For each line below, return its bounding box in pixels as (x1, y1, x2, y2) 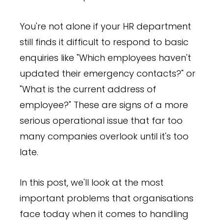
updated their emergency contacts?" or (20, 67, 195, 80)
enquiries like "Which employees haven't (20, 51, 191, 64)
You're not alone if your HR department (20, 20, 191, 32)
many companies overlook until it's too (20, 130, 189, 142)
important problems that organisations (20, 192, 193, 204)
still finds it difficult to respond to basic (20, 35, 189, 48)
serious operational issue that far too (20, 114, 183, 127)
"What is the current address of (20, 82, 156, 95)
